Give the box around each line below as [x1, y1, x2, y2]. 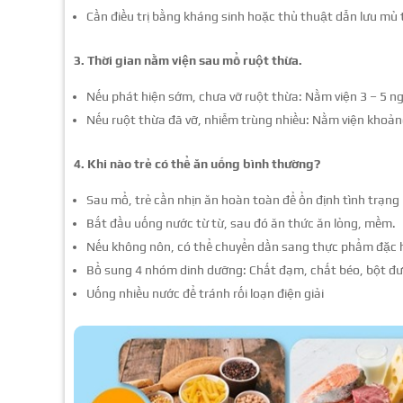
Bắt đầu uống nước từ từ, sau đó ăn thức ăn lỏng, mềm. [86, 215, 396, 230]
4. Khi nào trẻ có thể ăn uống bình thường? [74, 156, 320, 171]
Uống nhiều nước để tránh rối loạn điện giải [86, 285, 324, 300]
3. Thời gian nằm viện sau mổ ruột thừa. [74, 52, 302, 67]
